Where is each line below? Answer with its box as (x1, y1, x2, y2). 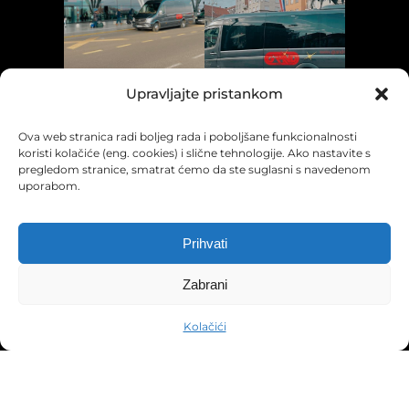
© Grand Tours (27, 326, 106, 341)
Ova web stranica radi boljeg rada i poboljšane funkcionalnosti (18, 130, 357, 143)
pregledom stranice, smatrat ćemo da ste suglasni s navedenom (18, 163, 371, 176)
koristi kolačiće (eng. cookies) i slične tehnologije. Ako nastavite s (18, 146, 371, 160)
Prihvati (182, 235, 227, 251)
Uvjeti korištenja (206, 282, 295, 297)
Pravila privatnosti (89, 282, 188, 297)
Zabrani (182, 276, 227, 292)
